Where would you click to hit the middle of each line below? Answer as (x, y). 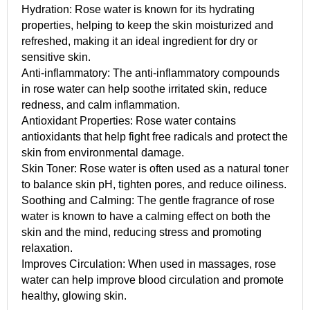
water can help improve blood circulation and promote (153, 280)
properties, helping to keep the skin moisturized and (147, 25)
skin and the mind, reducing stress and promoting (142, 232)
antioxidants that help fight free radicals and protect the (155, 136)
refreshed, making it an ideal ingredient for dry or (139, 41)
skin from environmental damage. (103, 152)
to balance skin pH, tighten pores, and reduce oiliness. (154, 184)
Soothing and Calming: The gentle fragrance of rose (148, 200)
